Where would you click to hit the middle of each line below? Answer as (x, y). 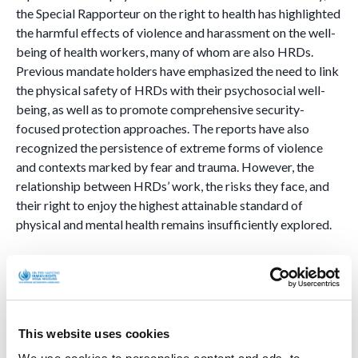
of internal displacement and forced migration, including (168, 322)
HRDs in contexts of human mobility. (123, 263)
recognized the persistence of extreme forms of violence (169, 147)
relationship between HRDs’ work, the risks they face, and (173, 186)
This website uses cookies (94, 333)
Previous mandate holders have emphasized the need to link (177, 71)
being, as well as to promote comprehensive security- (160, 109)
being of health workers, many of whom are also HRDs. (165, 52)
